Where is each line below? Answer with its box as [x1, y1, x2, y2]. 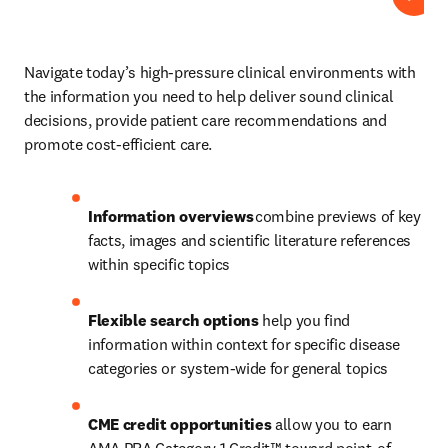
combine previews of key [254, 206, 421, 226]
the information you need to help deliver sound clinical [24, 86, 394, 106]
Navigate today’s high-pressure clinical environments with [24, 62, 416, 82]
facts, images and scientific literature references [88, 230, 411, 250]
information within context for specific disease [88, 334, 400, 354]
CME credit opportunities [88, 414, 275, 434]
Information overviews [88, 206, 255, 226]
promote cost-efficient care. [24, 134, 220, 154]
